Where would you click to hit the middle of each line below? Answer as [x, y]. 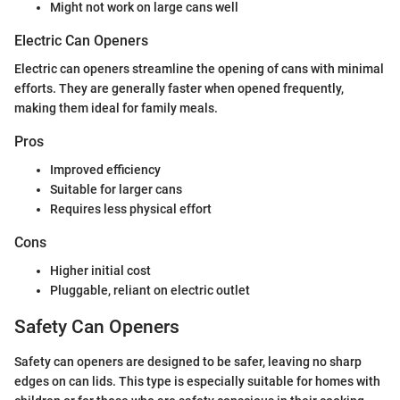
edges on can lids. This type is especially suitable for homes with [197, 381]
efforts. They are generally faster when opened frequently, [179, 88]
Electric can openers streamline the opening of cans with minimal [199, 68]
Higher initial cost [100, 271]
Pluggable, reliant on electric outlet [150, 291]
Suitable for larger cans [116, 189]
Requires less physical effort [131, 208]
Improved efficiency [105, 169]
